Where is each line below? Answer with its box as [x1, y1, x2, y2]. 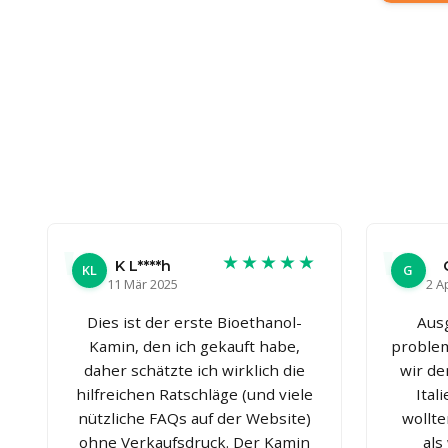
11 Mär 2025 [107, 274, 178, 293]
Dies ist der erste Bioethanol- [86, 311, 302, 332]
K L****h [114, 256, 171, 275]
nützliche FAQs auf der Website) [77, 407, 311, 428]
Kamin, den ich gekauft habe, [88, 335, 300, 356]
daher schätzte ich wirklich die [83, 359, 305, 380]
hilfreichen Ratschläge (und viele [75, 383, 313, 404]
